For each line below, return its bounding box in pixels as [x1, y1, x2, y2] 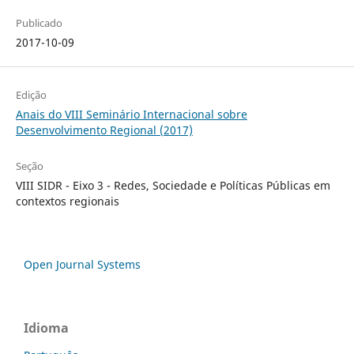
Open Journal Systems [24, 256, 141, 272]
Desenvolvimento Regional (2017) [15, 122, 193, 137]
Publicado [15, 15, 62, 30]
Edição [15, 87, 47, 102]
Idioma [24, 318, 69, 337]
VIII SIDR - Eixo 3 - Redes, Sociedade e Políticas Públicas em [15, 177, 330, 193]
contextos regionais [15, 193, 119, 209]
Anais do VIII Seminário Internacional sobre [15, 106, 247, 122]
